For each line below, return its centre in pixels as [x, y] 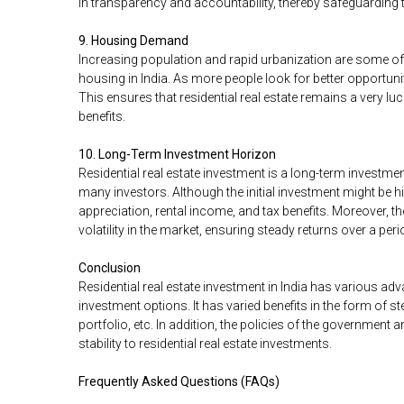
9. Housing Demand [133, 41]
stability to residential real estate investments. [205, 344]
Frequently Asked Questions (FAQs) [179, 382]
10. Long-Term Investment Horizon [177, 155]
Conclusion [110, 268]
